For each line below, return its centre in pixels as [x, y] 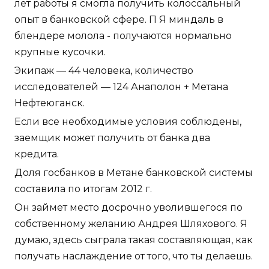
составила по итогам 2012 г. [83, 189]
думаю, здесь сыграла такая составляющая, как [134, 240]
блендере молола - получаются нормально [123, 35]
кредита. [37, 154]
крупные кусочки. [60, 52]
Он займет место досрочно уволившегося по [128, 207]
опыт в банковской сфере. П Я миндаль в [119, 19]
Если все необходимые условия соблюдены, [128, 121]
